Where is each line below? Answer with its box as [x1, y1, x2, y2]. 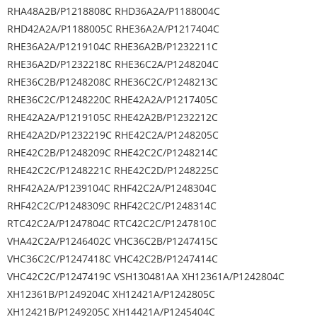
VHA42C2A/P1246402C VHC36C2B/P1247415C [7, 234, 218, 248]
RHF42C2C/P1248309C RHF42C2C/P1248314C [7, 199, 217, 212]
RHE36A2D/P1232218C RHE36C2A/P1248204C [7, 57, 219, 71]
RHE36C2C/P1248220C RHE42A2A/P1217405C [7, 93, 218, 106]
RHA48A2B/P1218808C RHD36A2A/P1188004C [7, 4, 220, 18]
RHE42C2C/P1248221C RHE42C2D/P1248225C [7, 163, 219, 177]
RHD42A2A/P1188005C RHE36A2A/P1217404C [7, 22, 219, 35]
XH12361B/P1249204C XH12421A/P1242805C [7, 287, 215, 301]
